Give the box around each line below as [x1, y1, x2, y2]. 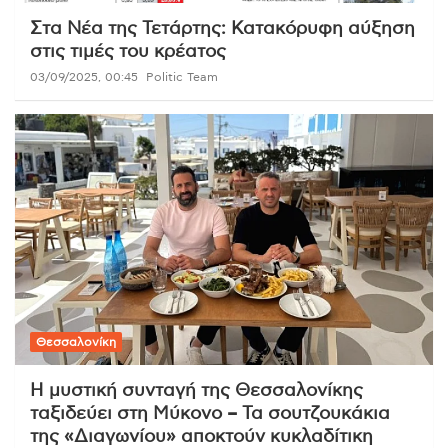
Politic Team [146, 70, 218, 83]
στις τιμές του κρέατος [30, 42, 226, 61]
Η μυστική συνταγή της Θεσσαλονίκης [30, 381, 363, 400]
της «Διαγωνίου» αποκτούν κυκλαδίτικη [30, 427, 373, 446]
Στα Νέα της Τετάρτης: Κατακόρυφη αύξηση [30, 19, 415, 38]
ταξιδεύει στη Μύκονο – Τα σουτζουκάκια [30, 404, 390, 423]
